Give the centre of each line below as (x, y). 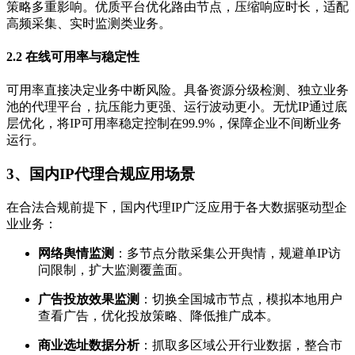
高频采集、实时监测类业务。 (89, 23)
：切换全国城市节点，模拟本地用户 (241, 299)
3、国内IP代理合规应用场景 (101, 174)
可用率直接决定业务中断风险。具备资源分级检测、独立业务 (177, 90)
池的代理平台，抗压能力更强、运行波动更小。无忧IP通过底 (177, 107)
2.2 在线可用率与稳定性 (73, 57)
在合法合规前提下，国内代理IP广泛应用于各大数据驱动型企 (177, 207)
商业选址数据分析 (89, 345)
